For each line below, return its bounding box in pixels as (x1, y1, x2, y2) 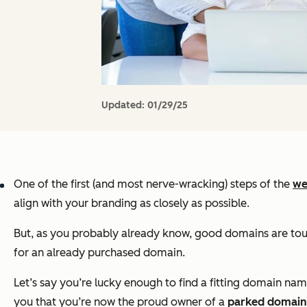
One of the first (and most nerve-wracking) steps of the (14, 177, 293, 191)
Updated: (101, 99, 147, 111)
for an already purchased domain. (14, 245, 185, 259)
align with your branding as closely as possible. (14, 196, 249, 210)
